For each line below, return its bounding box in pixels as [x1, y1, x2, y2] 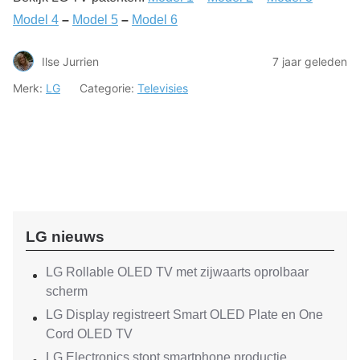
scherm [46, 284, 88, 298]
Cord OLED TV [46, 326, 133, 341]
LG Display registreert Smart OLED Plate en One [46, 307, 323, 321]
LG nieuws [26, 228, 104, 246]
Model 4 [13, 13, 59, 27]
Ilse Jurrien [42, 54, 99, 68]
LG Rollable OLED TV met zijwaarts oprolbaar [46, 264, 309, 279]
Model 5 [72, 13, 118, 27]
